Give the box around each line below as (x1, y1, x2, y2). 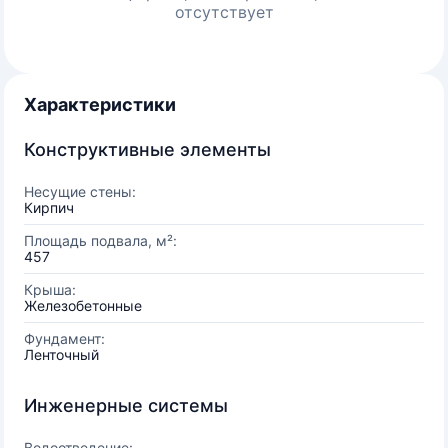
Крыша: (24, 281, 76, 298)
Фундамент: (24, 330, 105, 347)
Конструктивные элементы (24, 139, 271, 160)
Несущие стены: (24, 183, 136, 200)
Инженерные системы (24, 395, 228, 416)
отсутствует (174, 2, 274, 22)
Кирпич (24, 199, 74, 216)
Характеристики (24, 94, 176, 115)
